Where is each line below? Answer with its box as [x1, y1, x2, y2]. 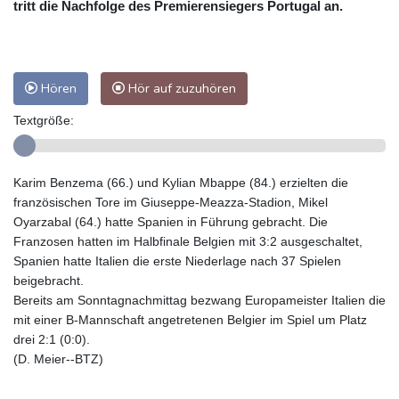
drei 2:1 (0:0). [13, 331, 90, 346]
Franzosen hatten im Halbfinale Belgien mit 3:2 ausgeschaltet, [13, 233, 362, 248]
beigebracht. [13, 273, 84, 288]
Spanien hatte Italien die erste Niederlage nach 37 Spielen [13, 253, 341, 268]
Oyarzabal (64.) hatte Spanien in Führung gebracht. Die [13, 214, 328, 229]
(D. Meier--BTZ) [13, 351, 103, 366]
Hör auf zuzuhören [125, 78, 236, 97]
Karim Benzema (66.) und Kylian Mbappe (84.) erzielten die [13, 175, 348, 190]
